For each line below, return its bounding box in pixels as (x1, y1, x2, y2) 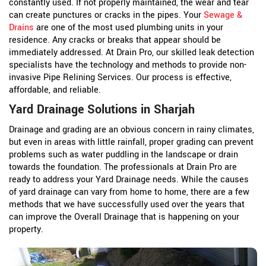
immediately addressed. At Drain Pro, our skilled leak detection (9, 46, 254, 59)
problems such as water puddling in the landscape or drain (9, 148, 238, 161)
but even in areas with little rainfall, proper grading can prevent (9, 136, 254, 149)
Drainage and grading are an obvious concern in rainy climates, (9, 123, 254, 137)
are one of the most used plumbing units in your (34, 21, 223, 34)
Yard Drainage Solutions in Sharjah (9, 101, 195, 119)
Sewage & (204, 9, 242, 22)
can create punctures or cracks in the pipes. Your (9, 9, 204, 22)
